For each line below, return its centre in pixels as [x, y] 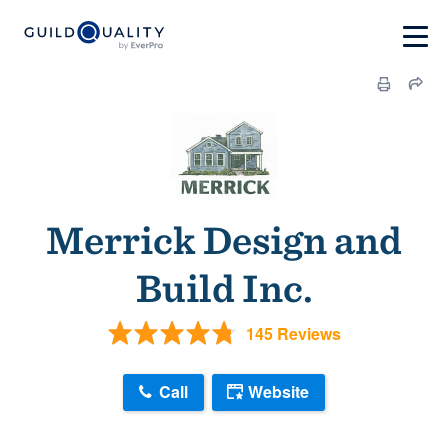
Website [278, 392]
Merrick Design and [224, 240]
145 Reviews [293, 333]
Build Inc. [224, 288]
